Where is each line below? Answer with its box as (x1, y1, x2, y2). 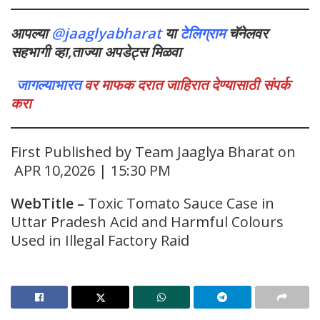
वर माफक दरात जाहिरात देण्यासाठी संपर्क (81, 75, 290, 95)
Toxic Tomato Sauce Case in (84, 194, 274, 214)
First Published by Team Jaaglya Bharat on (11, 142, 296, 162)
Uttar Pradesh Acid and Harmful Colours (11, 212, 284, 232)
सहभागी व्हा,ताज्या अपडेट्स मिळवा (11, 42, 181, 62)
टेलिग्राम (180, 24, 229, 44)
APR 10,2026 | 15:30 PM (11, 161, 171, 181)
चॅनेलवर (229, 24, 268, 44)
